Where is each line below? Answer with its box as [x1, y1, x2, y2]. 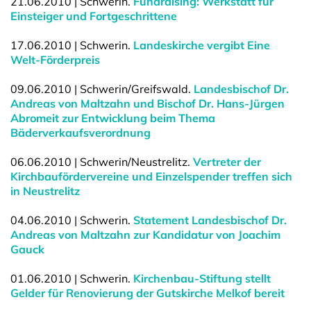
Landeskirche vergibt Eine [133, 38, 270, 52]
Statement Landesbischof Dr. [133, 213, 287, 227]
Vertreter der [193, 155, 261, 169]
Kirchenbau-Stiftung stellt [133, 271, 271, 285]
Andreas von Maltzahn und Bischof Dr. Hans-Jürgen [10, 96, 285, 110]
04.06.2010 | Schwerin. [10, 213, 133, 227]
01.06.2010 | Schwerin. [10, 271, 133, 285]
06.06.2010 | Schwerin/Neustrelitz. [10, 155, 193, 169]
